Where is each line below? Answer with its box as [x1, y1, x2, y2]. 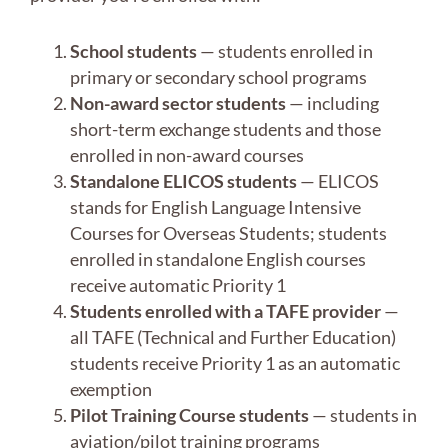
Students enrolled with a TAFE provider [70, 300, 381, 323]
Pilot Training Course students [70, 404, 309, 427]
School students [70, 40, 197, 63]
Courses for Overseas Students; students [70, 222, 387, 245]
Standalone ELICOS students [70, 170, 297, 193]
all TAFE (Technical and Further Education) [70, 326, 396, 349]
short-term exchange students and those [70, 118, 381, 141]
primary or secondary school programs [70, 66, 367, 89]
